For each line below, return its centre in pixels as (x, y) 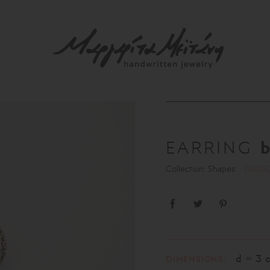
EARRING (213, 148)
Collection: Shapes (202, 168)
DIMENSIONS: (196, 259)
